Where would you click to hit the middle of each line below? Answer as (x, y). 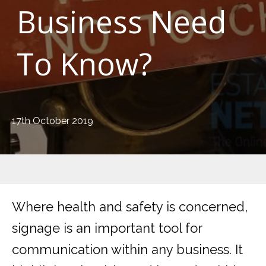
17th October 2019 (53, 121)
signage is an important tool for (107, 228)
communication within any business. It (127, 250)
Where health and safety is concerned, (130, 207)
